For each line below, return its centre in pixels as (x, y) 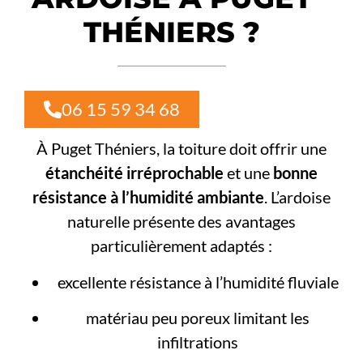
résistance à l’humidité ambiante (148, 197)
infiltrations (198, 342)
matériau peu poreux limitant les (198, 318)
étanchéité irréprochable (135, 173)
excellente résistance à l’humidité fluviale (198, 282)
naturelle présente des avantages (181, 222)
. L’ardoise (297, 197)
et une (248, 173)
